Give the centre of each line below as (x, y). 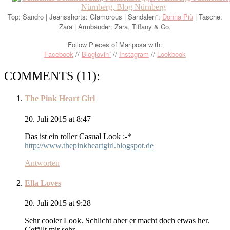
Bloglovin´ (96, 54)
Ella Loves (43, 183)
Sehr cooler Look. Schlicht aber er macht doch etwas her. (117, 221)
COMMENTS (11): (52, 76)
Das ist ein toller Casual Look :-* (78, 136)
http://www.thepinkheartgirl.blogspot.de (89, 145)
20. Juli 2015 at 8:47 (58, 119)
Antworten (42, 163)
